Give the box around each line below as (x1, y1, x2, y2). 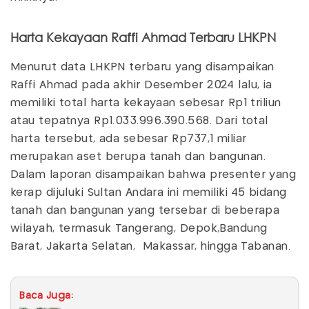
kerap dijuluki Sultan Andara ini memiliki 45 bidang (10, 188, 287, 199)
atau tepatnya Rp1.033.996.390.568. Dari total (10, 116, 268, 127)
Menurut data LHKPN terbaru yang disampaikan (10, 62, 275, 73)
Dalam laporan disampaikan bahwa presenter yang (10, 170, 297, 181)
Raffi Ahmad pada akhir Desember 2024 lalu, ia (10, 80, 272, 91)
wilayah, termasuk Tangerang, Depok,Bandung (10, 223, 268, 235)
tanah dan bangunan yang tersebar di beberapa (10, 206, 280, 217)
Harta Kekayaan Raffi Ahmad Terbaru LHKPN (10, 30, 276, 46)
